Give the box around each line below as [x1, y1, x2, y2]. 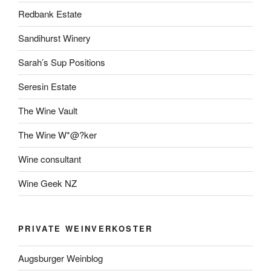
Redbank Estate [18, 7, 82, 21]
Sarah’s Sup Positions [18, 56, 105, 69]
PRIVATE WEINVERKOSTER [18, 222, 153, 234]
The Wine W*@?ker [18, 128, 97, 142]
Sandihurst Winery [18, 31, 91, 45]
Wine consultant [18, 152, 81, 166]
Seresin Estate [18, 80, 76, 93]
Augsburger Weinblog [18, 251, 103, 264]
